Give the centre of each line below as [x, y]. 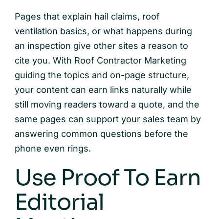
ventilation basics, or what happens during [103, 31]
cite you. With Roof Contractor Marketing [100, 60]
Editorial [59, 202]
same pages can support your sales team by [108, 119]
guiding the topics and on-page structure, [102, 75]
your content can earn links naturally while [103, 89]
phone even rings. [53, 148]
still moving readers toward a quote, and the [107, 104]
